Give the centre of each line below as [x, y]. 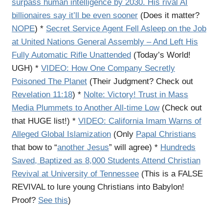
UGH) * [26, 68]
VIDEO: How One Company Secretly [108, 68]
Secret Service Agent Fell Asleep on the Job [126, 29]
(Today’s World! [161, 55]
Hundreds [178, 147]
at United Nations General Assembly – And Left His [105, 42]
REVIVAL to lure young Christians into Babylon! [98, 187]
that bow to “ [34, 147]
